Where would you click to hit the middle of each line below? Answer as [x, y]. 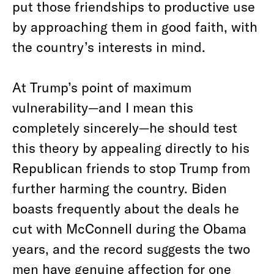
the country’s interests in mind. [109, 46]
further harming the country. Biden [120, 188]
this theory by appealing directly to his [131, 147]
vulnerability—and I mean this [103, 107]
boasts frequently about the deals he [126, 208]
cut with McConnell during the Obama [129, 228]
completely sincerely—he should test [125, 127]
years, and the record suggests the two [131, 248]
